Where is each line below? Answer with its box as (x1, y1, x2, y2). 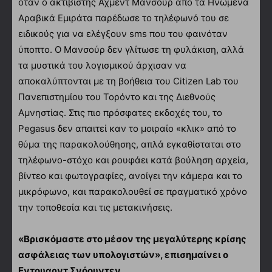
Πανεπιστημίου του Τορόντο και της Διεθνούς (18, 90, 216, 103)
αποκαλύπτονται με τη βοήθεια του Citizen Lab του (18, 75, 239, 87)
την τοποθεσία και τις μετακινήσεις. (18, 201, 172, 213)
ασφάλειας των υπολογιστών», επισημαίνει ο (18, 248, 228, 260)
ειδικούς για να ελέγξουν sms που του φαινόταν (18, 27, 228, 39)
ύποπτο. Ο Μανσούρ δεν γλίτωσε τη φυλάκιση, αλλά (18, 43, 244, 55)
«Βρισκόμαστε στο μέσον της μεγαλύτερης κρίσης (18, 233, 246, 245)
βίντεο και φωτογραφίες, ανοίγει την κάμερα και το (18, 169, 242, 182)
